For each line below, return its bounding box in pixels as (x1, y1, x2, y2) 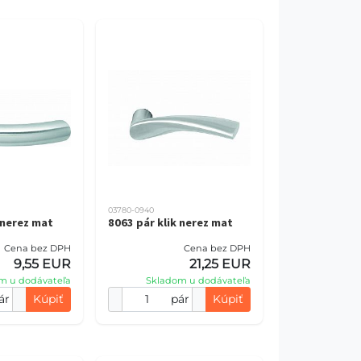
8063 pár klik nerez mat (107, 215, 233, 230)
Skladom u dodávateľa (146, 275, 251, 286)
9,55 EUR (13, 256, 71, 272)
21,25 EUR (189, 256, 251, 272)
